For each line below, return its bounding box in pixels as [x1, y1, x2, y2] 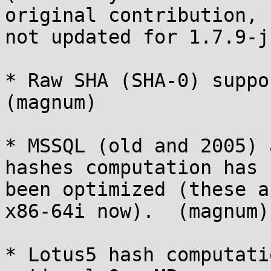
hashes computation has [5, 157, 258, 178]
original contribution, [5, 4, 258, 26]
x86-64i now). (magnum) [5, 200, 269, 222]
